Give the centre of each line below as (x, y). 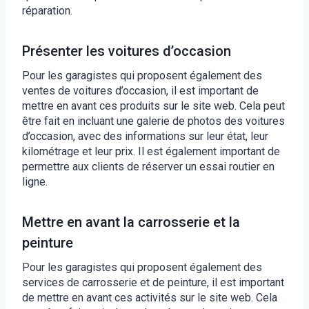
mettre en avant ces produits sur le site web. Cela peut (153, 106)
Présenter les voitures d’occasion (127, 51)
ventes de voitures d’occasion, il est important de (140, 90)
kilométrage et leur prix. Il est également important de (151, 151)
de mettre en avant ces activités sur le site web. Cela (150, 297)
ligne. (35, 181)
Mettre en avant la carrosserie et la (131, 222)
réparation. (47, 10)
